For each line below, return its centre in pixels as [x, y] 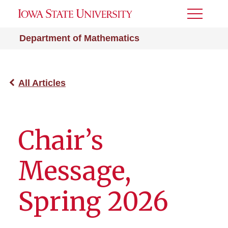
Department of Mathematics [79, 38]
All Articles [42, 83]
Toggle [201, 17]
